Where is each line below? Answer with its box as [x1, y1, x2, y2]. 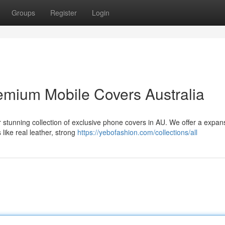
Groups [12, 8, 35, 18]
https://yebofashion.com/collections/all [77, 127, 197, 137]
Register [50, 8, 77, 18]
